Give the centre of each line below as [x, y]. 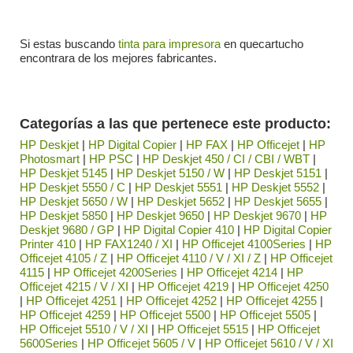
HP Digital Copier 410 [179, 229]
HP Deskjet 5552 [275, 187]
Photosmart [50, 158]
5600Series [49, 343]
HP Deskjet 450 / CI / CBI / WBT [226, 158]
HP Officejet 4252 [171, 300]
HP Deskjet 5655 [278, 201]
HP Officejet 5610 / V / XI [269, 343]
